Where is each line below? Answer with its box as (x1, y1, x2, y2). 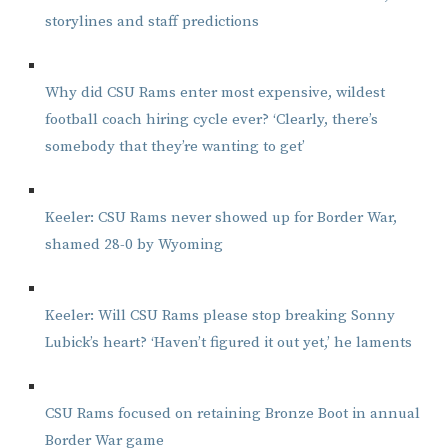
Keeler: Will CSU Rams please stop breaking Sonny (45, 305, 395, 325)
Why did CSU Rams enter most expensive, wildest (45, 82, 385, 102)
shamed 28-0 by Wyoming (45, 234, 223, 254)
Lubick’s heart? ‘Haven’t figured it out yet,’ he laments (45, 332, 412, 352)
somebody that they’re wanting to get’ (45, 136, 305, 156)
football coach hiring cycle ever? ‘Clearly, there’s (45, 109, 378, 129)
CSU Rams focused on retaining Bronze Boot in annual (45, 403, 420, 423)
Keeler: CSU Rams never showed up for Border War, (45, 207, 397, 227)
